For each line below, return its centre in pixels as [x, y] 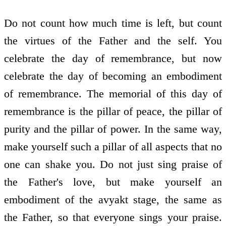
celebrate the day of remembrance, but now [113, 59]
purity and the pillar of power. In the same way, [113, 129]
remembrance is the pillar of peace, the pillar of [113, 111]
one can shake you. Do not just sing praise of [113, 164]
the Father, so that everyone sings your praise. [113, 217]
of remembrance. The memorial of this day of [113, 94]
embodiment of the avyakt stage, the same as [113, 200]
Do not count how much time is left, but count [113, 23]
